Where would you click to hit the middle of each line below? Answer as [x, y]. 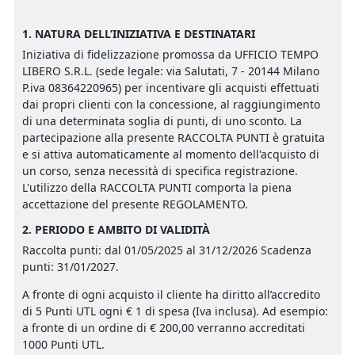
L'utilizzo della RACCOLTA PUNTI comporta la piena [157, 188]
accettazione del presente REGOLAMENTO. [135, 204]
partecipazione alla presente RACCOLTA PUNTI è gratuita [174, 138]
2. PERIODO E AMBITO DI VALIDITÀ [116, 230]
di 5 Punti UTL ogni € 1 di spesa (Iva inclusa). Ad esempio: [175, 311]
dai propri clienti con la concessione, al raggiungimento [171, 105]
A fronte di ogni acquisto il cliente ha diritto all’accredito [171, 295]
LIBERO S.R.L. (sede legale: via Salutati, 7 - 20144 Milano [171, 71]
